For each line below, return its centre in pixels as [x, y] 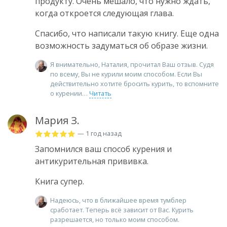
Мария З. [57, 121]
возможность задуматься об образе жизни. [121, 46]
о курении [66, 93]
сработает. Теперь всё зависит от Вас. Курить [122, 210]
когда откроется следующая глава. [104, 13]
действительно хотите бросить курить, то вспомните [135, 84]
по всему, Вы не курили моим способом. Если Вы [126, 74]
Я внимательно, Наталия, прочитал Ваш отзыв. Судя [132, 65]
